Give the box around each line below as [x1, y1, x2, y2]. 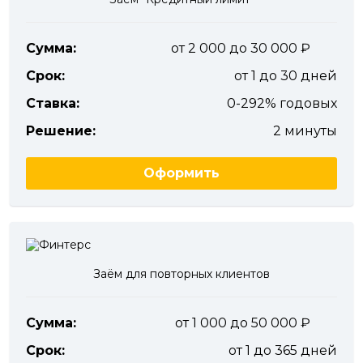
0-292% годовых [227, 96, 337, 111]
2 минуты [273, 123, 337, 139]
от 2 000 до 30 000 [171, 41, 301, 56]
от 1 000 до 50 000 [175, 315, 301, 331]
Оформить [143, 165, 220, 181]
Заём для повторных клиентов [93, 267, 270, 281]
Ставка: [26, 96, 79, 111]
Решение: [26, 123, 96, 139]
